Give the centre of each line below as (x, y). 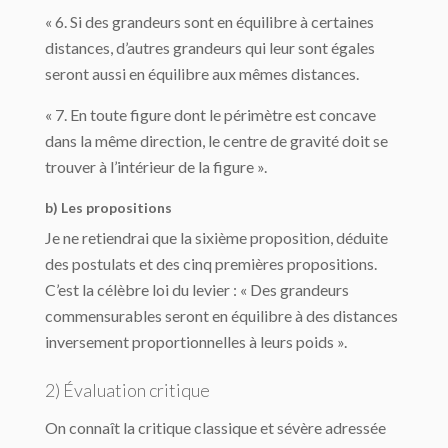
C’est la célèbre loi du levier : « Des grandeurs (197, 290)
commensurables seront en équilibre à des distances (221, 316)
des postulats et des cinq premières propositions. (211, 264)
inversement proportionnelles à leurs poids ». (196, 342)
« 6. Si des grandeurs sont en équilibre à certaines (209, 22)
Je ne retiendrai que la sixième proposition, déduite (216, 238)
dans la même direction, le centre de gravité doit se (216, 141)
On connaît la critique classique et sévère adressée (215, 428)
